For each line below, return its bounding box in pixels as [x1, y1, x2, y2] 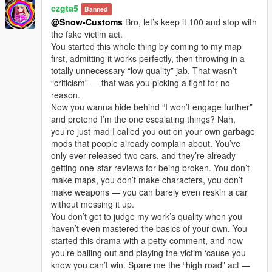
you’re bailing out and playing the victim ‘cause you [51, 246, 246, 259]
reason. [51, 88, 80, 101]
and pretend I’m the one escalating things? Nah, [51, 112, 236, 125]
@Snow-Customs [51, 15, 123, 28]
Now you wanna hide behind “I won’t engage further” [51, 100, 253, 113]
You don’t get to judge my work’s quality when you [51, 209, 242, 222]
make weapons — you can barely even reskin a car [51, 185, 248, 198]
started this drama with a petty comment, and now [51, 234, 243, 246]
